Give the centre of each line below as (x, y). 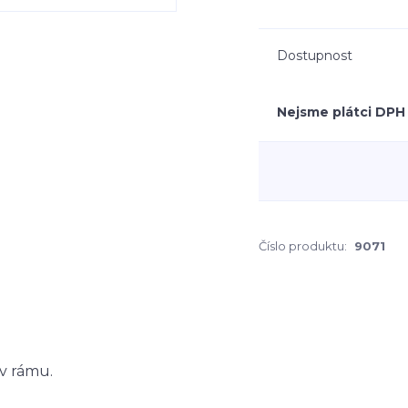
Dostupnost (315, 56)
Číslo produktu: (303, 246)
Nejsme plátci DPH (341, 112)
